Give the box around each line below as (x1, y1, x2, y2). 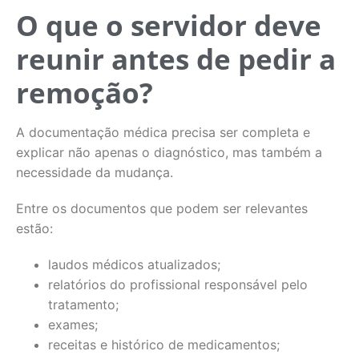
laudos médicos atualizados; (48, 256, 220, 272)
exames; (48, 317, 98, 333)
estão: (16, 220, 53, 236)
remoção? (16, 74, 153, 111)
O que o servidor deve (16, 6, 321, 44)
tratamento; (48, 296, 119, 313)
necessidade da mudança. (16, 164, 173, 180)
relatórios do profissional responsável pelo (48, 276, 308, 292)
